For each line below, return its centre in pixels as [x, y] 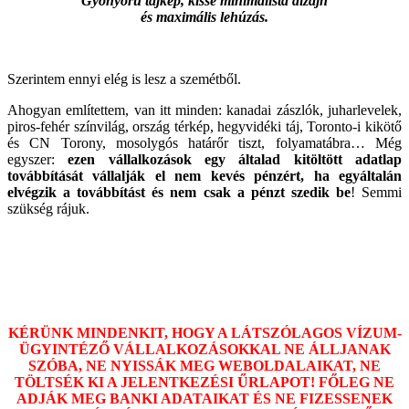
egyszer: [38, 159]
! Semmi [376, 192]
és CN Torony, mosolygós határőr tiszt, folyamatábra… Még [204, 142]
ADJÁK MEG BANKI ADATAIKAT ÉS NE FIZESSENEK [204, 398]
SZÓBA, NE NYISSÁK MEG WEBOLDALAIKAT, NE [204, 365]
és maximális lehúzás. [204, 16]
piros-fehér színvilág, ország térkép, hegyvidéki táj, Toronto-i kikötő [204, 126]
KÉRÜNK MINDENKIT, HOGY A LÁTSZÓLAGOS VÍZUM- [204, 332]
